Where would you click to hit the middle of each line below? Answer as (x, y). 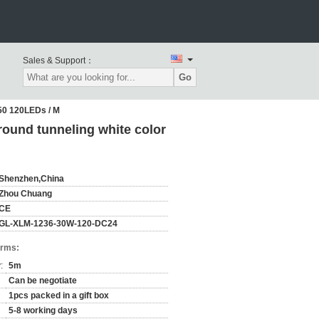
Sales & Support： (58, 61)
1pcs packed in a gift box (59, 296)
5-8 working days (43, 310)
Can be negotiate (43, 281)
